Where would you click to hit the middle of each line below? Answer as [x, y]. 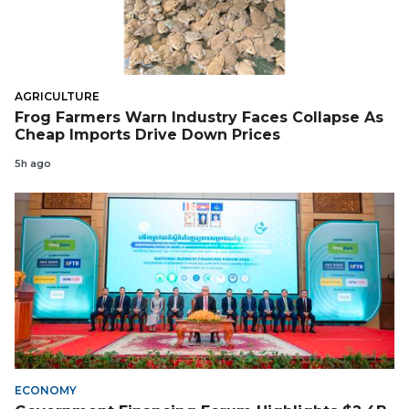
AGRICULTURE [57, 96]
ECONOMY [46, 390]
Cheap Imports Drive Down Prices [147, 135]
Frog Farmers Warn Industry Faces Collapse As [199, 118]
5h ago [33, 163]
